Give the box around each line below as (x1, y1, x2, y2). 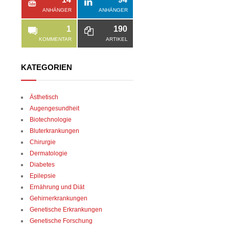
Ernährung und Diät (30, 183, 84, 191)
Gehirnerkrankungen (30, 194, 87, 202)
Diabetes (30, 161, 55, 168)
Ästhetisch (30, 93, 58, 101)
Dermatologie (30, 149, 67, 157)
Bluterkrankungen (30, 127, 79, 134)
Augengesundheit (30, 104, 79, 112)
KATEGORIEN (21, 62, 72, 72)
